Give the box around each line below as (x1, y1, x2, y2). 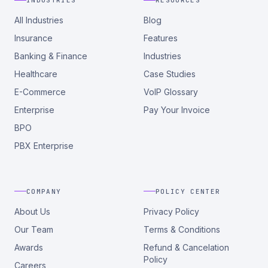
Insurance (14, 33, 53, 43)
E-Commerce (14, 87, 66, 97)
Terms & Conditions (144, 224, 220, 234)
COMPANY (26, 187, 62, 196)
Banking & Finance (14, 51, 87, 61)
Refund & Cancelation (144, 242, 229, 252)
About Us (14, 206, 50, 217)
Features (144, 33, 178, 43)
